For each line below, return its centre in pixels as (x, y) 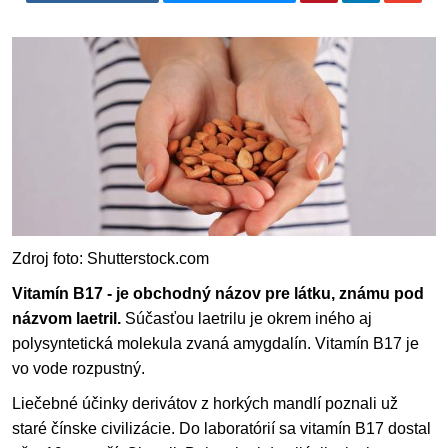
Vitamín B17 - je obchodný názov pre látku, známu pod (218, 294)
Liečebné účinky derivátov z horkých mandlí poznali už (205, 404)
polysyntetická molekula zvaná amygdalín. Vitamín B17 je (215, 344)
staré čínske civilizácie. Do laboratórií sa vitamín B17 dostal (221, 429)
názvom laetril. (66, 319)
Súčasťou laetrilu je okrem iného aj (246, 319)
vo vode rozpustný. (78, 369)
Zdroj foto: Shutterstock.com (110, 259)
